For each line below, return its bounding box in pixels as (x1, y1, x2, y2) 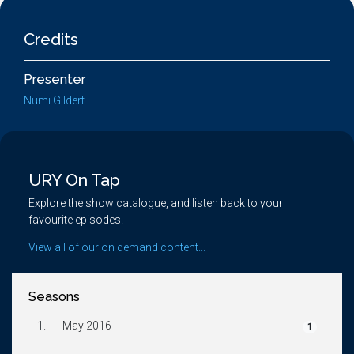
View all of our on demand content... (28, 241, 205, 254)
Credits (24, 29, 78, 49)
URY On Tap (28, 170, 120, 190)
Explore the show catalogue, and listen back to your (28, 197, 283, 209)
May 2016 (62, 319, 111, 332)
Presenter (24, 72, 85, 87)
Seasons (28, 289, 80, 304)
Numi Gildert (24, 94, 85, 107)
